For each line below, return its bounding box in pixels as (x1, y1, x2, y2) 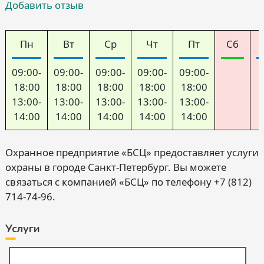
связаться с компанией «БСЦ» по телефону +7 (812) (5, 175, 252, 189)
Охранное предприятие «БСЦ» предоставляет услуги (5, 146, 259, 160)
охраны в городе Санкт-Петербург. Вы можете (5, 160, 226, 174)
